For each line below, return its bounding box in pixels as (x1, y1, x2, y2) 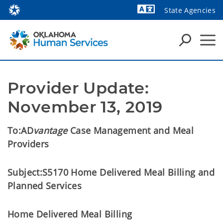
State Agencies (164, 5, 216, 15)
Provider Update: (7, 78, 149, 98)
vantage (33, 124, 68, 136)
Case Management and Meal (67, 124, 194, 136)
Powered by (167, 20, 212, 30)
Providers (7, 138, 49, 150)
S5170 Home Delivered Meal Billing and (42, 166, 215, 178)
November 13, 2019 (7, 97, 163, 116)
